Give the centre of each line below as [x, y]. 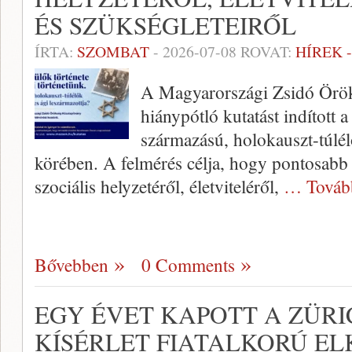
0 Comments [188, 265]
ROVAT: [266, 51]
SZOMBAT [113, 51]
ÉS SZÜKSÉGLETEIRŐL [165, 25]
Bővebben [71, 265]
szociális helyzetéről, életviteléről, [159, 186]
